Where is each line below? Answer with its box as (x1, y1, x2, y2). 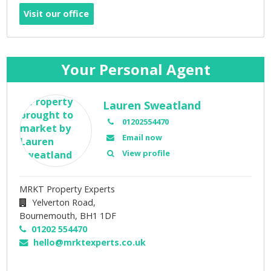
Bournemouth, (19, 209, 78, 221)
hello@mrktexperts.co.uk (31, 236, 146, 248)
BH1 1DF (80, 209, 117, 221)
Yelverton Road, (30, 196, 96, 208)
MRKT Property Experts (19, 183, 116, 195)
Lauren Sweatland (103, 97, 201, 113)
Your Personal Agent (60, 59, 211, 79)
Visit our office (24, 7, 90, 19)
